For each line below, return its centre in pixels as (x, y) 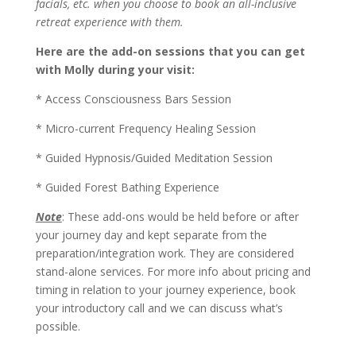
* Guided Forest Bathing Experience (127, 187)
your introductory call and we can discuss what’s (159, 308)
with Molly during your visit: (116, 69)
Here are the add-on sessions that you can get (170, 51)
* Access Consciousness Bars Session (133, 99)
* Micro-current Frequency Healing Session (145, 128)
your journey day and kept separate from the (151, 234)
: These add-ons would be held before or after (180, 216)
